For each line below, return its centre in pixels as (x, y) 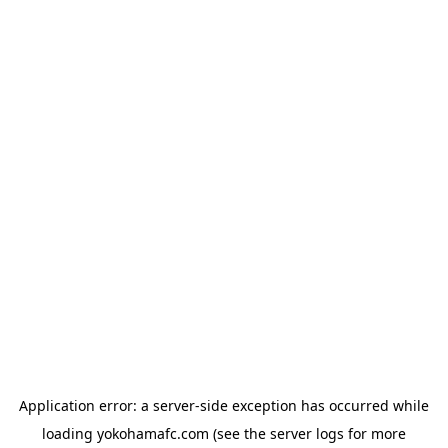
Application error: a (86, 405)
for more (375, 433)
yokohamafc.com (153, 433)
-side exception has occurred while (312, 405)
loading (69, 433)
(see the (237, 433)
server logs (307, 433)
